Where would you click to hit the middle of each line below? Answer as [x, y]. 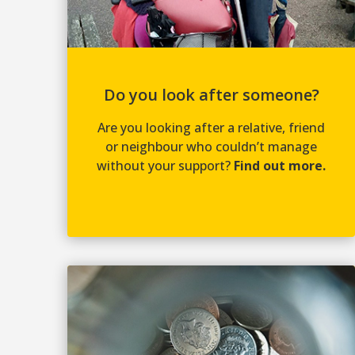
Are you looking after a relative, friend [212, 127]
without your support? [166, 165]
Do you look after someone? [211, 94]
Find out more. [280, 165]
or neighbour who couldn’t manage [212, 146]
